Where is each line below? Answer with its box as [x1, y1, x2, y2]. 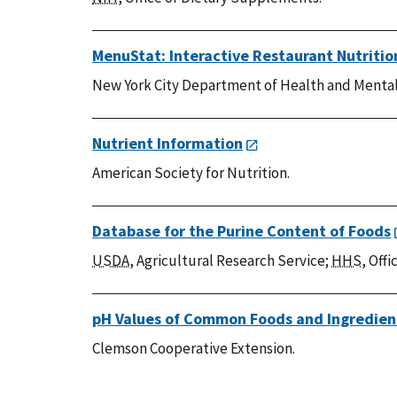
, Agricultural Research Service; [129, 250, 331, 270]
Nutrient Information [92, 132, 243, 153]
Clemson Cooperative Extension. [92, 338, 295, 358]
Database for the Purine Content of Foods [92, 220, 391, 241]
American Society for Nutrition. [92, 162, 290, 183]
